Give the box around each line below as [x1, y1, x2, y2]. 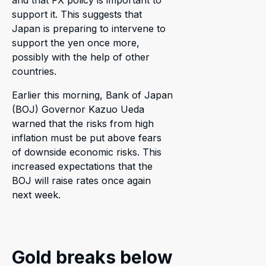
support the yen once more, [12, 36, 140, 49]
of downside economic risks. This [12, 145, 161, 158]
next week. [12, 188, 61, 201]
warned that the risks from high [12, 117, 154, 129]
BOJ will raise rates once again [12, 174, 151, 186]
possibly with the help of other [12, 50, 150, 63]
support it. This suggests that [12, 8, 142, 20]
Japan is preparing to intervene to [12, 22, 166, 34]
